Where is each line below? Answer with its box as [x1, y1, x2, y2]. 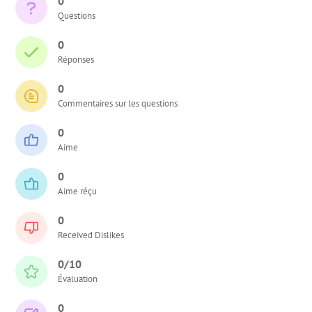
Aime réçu [58, 185, 97, 197]
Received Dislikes [58, 228, 125, 241]
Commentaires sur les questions [58, 97, 178, 109]
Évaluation [58, 272, 98, 285]
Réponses [58, 53, 95, 65]
